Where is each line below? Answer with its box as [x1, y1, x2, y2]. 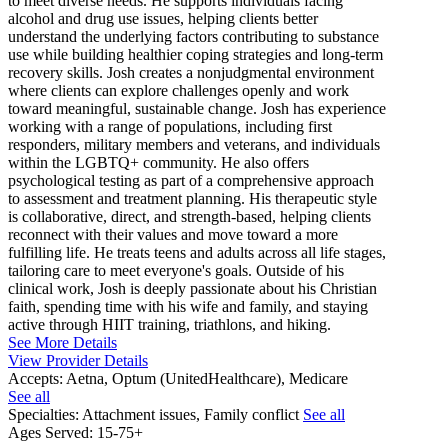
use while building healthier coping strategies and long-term [8, 46, 383, 64]
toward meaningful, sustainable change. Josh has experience [8, 100, 386, 118]
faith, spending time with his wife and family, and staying [8, 298, 368, 316]
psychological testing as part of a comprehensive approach [8, 172, 374, 190]
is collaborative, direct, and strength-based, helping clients [8, 208, 371, 226]
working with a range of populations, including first [8, 118, 332, 136]
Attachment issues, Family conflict [82, 406, 303, 424]
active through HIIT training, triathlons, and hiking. [8, 316, 331, 334]
